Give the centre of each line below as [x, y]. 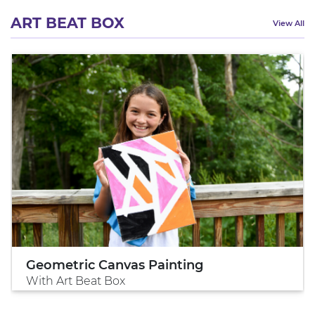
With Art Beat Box [76, 281]
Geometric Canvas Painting [115, 265]
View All [289, 24]
